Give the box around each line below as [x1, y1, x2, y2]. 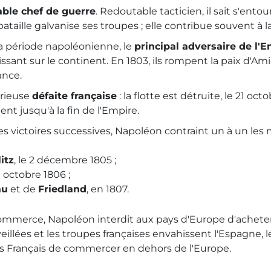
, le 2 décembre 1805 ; [14, 154, 116, 166]
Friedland [38, 183, 87, 195]
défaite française [32, 90, 117, 102]
